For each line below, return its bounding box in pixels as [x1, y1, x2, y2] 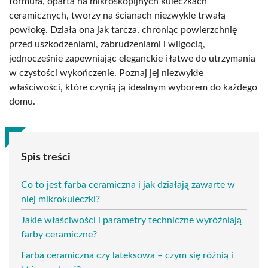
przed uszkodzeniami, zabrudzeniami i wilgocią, [9, 39, 205, 49]
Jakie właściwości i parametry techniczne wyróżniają [21, 215, 242, 225]
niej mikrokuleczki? [21, 194, 100, 204]
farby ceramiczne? [21, 229, 97, 239]
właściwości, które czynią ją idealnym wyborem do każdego [9, 82, 257, 92]
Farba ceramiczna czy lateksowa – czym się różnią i [21, 250, 233, 260]
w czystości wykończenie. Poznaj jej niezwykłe [9, 68, 203, 78]
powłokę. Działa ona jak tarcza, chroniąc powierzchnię [9, 25, 237, 35]
